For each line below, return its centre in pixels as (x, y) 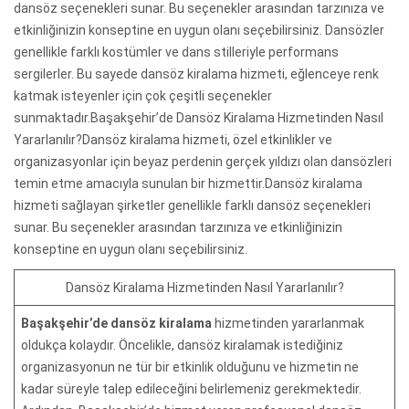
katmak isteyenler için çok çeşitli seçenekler (143, 95)
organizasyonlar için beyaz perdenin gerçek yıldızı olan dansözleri (203, 161)
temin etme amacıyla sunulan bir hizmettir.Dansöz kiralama (188, 183)
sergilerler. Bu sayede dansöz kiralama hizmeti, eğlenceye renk (196, 73)
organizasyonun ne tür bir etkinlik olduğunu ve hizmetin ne (190, 367)
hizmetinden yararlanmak (289, 323)
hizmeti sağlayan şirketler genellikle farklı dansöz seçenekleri (192, 205)
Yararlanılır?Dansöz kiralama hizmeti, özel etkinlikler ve (173, 139)
